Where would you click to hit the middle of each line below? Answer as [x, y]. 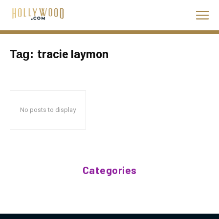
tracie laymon [73, 54]
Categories [109, 170]
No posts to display [48, 110]
